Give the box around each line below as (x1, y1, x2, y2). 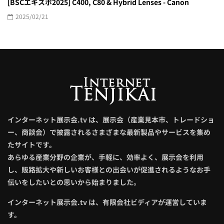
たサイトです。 (7, 139, 56, 150)
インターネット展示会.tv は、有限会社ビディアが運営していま (7, 197, 207, 207)
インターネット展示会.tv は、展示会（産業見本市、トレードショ (7, 114, 214, 125)
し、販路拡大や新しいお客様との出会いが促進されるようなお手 (7, 164, 210, 175)
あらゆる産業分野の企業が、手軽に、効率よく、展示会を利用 (7, 152, 203, 162)
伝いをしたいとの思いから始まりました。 (7, 177, 140, 187)
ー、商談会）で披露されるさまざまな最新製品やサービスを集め (7, 127, 210, 137)
